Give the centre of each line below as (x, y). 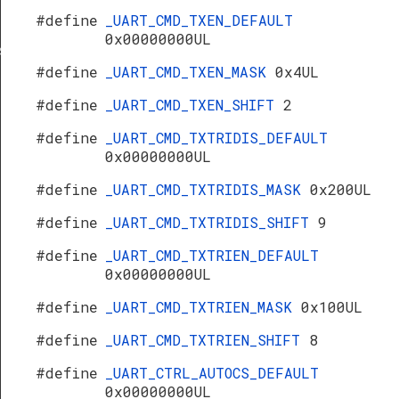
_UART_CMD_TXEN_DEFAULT (199, 20)
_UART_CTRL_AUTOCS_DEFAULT (212, 373)
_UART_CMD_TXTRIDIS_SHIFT (212, 222)
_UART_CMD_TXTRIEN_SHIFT (207, 340)
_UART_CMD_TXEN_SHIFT (194, 105)
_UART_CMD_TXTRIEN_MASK (203, 307)
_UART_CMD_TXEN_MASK (190, 72)
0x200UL (341, 189)
